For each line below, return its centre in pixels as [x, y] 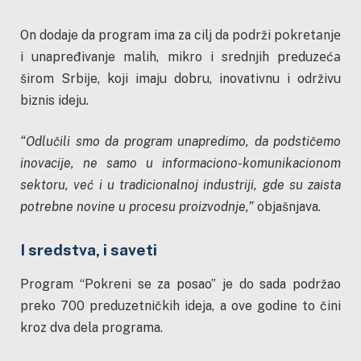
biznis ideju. [54, 100]
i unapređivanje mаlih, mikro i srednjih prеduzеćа [180, 56]
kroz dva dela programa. [91, 327]
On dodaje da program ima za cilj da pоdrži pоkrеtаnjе [180, 35]
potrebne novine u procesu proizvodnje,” [137, 207]
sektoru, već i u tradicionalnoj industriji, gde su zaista [180, 185]
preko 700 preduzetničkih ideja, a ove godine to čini [180, 305]
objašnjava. [287, 207]
